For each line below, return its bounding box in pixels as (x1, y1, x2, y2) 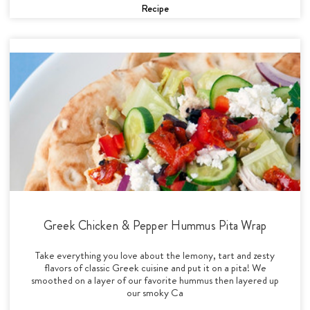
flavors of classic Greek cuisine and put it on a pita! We (44, 259, 266, 275)
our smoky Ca (127, 284, 183, 300)
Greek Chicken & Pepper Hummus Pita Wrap (43, 216, 267, 235)
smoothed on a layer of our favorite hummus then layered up (31, 272, 279, 288)
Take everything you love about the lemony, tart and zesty (35, 247, 275, 263)
